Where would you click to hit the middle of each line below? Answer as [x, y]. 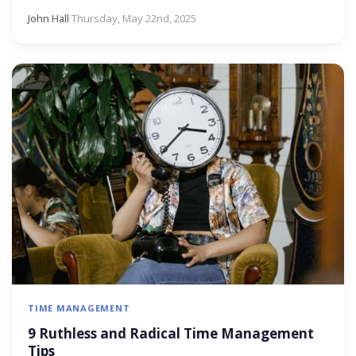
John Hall [48, 19]
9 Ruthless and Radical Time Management [171, 334]
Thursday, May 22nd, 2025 [134, 19]
